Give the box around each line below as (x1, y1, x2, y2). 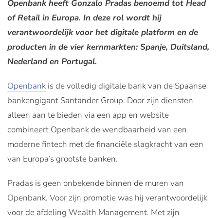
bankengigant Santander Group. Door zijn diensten (7, 94, 193, 106)
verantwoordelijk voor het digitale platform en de (7, 26, 198, 38)
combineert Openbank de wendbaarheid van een (7, 124, 187, 135)
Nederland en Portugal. (7, 55, 97, 67)
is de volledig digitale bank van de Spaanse (46, 80, 206, 91)
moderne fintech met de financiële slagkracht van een (7, 138, 203, 150)
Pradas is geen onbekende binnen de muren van (7, 177, 184, 189)
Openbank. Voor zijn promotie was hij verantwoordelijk (7, 192, 207, 203)
